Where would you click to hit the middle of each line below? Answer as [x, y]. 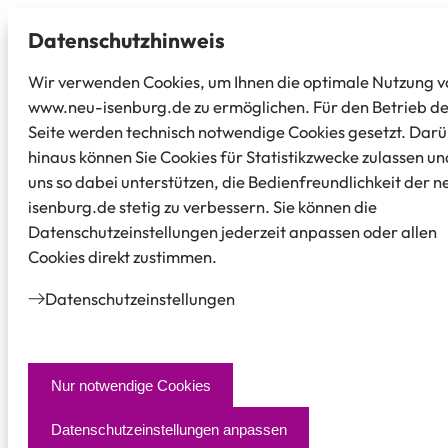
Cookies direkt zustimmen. [122, 256]
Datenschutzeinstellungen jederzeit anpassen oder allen [232, 231]
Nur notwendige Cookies [130, 385]
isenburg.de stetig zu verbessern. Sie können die [202, 206]
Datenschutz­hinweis [126, 40]
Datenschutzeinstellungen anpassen [168, 430]
